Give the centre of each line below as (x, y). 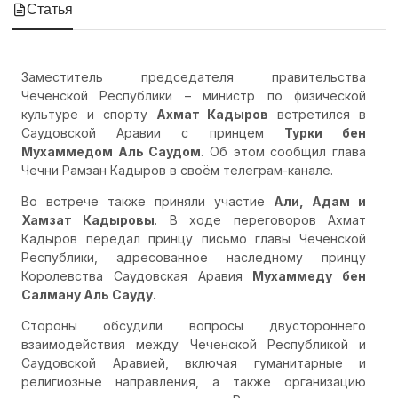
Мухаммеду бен (309, 275)
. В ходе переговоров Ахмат (261, 219)
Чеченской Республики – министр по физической (194, 95)
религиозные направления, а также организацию (194, 381)
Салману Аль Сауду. (89, 294)
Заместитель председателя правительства (194, 76)
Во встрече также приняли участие (147, 201)
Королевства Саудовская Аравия (137, 275)
